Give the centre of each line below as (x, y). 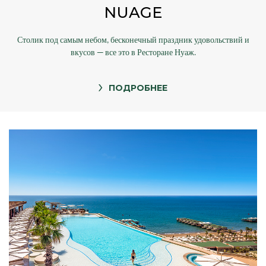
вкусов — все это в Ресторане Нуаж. (133, 52)
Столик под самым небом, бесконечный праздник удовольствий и (133, 40)
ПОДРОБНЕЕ (138, 88)
